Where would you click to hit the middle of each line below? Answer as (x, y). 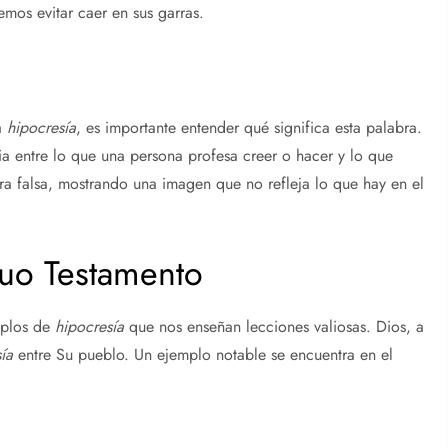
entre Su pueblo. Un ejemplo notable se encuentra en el (203, 354)
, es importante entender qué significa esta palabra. (249, 127)
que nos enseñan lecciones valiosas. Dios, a (274, 326)
